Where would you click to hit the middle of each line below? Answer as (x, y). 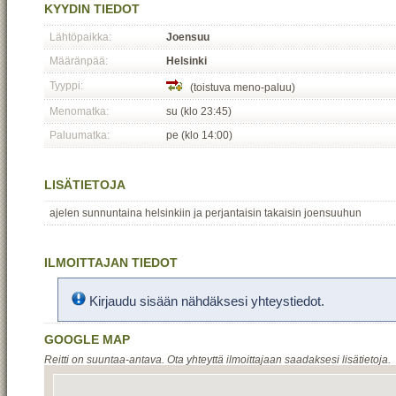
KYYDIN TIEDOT (92, 9)
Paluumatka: (80, 135)
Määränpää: (79, 61)
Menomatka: (79, 111)
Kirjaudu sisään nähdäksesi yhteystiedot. (205, 301)
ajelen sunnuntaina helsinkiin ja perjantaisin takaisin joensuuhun (206, 213)
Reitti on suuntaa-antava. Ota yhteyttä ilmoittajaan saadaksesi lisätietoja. (217, 360)
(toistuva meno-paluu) (239, 88)
